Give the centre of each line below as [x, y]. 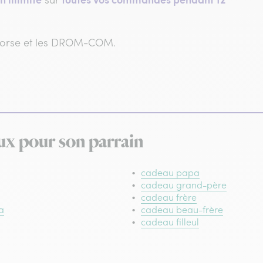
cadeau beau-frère [182, 209]
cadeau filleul [170, 222]
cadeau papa [170, 172]
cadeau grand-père [184, 185]
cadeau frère [169, 197]
